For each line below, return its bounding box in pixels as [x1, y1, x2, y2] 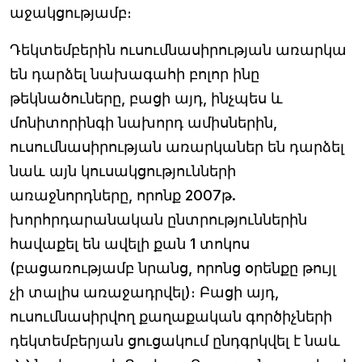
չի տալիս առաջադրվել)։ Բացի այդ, [10, 284, 279, 301]
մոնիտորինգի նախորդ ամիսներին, [10, 114, 277, 131]
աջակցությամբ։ [10, 4, 132, 21]
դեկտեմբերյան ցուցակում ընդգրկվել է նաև [10, 332, 340, 349]
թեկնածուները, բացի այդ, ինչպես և [10, 90, 283, 107]
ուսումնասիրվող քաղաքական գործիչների [10, 308, 332, 325]
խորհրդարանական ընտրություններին [10, 211, 307, 228]
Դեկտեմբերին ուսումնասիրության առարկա [10, 41, 347, 58]
